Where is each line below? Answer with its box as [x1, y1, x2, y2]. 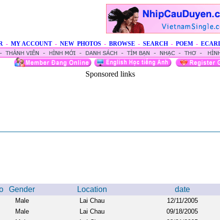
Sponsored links [85, 70, 135, 78]
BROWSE [109, 40, 135, 47]
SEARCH [143, 40, 168, 47]
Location [77, 185, 107, 193]
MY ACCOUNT [11, 40, 52, 47]
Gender [9, 185, 35, 193]
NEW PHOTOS [60, 40, 101, 47]
